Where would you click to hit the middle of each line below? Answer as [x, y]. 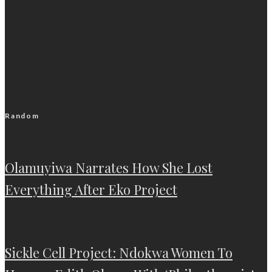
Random [22, 116]
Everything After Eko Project [91, 190]
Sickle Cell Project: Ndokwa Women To [119, 253]
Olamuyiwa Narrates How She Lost [109, 168]
